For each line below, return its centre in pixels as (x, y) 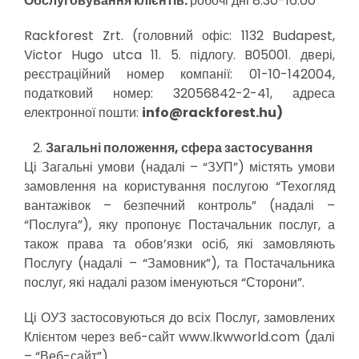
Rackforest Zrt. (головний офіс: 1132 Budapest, (179, 36)
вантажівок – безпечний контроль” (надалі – (179, 206)
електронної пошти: (83, 113)
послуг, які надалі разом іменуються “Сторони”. (164, 282)
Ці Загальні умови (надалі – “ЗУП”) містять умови (179, 167)
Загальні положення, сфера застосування (179, 148)
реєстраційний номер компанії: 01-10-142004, (179, 74)
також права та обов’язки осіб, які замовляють (179, 244)
